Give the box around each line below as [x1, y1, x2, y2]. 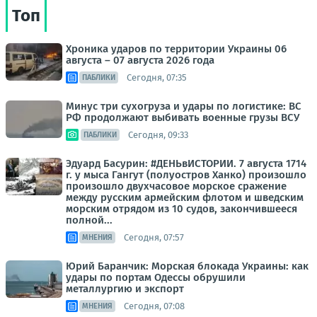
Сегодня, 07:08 [124, 300, 185, 311]
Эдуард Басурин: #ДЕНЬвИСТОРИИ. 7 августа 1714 [66, 157, 306, 171]
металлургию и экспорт [66, 282, 184, 296]
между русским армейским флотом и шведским [66, 191, 304, 204]
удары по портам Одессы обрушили [66, 271, 246, 284]
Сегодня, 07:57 [124, 231, 184, 243]
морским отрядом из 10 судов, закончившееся [66, 202, 297, 216]
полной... [66, 214, 113, 227]
